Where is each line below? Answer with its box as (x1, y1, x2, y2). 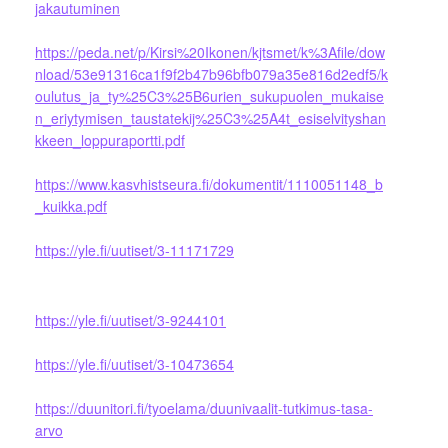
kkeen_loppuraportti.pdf (35, 130, 185, 151)
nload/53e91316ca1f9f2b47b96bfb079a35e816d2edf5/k (35, 64, 388, 85)
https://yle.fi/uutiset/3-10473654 (35, 354, 234, 375)
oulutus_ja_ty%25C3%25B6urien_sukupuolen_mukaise (35, 86, 384, 107)
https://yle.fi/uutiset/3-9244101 (35, 310, 226, 331)
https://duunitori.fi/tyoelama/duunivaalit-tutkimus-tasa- (35, 398, 373, 419)
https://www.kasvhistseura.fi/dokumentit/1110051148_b (35, 174, 383, 195)
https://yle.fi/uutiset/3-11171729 (35, 240, 234, 261)
